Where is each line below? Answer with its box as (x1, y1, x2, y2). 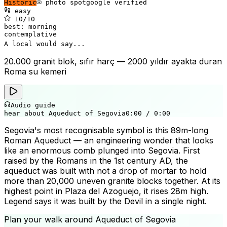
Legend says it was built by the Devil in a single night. (4, 196, 207, 206)
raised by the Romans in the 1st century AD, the (4, 155, 188, 166)
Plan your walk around (4, 214, 95, 224)
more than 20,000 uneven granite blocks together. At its (4, 175, 220, 186)
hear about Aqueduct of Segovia (4, 109, 126, 117)
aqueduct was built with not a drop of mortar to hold (4, 165, 206, 176)
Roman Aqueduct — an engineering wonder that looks (4, 135, 213, 145)
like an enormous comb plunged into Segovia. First (4, 145, 200, 156)
